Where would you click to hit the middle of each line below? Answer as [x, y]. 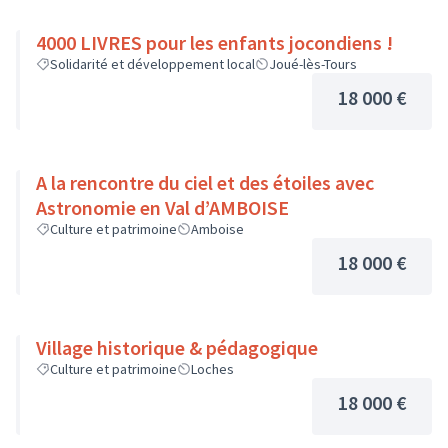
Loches [212, 369]
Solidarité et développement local [152, 64]
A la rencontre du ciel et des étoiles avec [205, 182]
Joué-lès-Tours [313, 64]
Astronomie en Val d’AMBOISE [214, 207]
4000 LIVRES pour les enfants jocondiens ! [214, 42]
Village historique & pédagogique [177, 347]
